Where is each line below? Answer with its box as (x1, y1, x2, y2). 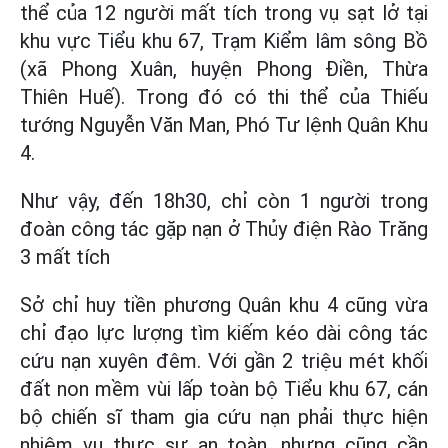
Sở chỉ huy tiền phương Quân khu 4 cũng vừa (20, 293, 428, 317)
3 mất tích (20, 245, 110, 269)
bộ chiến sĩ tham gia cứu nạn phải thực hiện (20, 405, 428, 429)
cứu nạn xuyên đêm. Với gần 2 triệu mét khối (20, 349, 428, 373)
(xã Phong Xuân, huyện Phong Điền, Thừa (20, 57, 428, 81)
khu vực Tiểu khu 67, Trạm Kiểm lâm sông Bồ (20, 29, 428, 53)
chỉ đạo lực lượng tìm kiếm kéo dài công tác (20, 321, 428, 345)
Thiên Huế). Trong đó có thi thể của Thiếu (20, 85, 428, 109)
